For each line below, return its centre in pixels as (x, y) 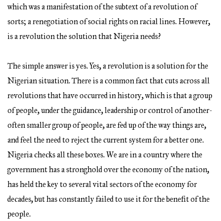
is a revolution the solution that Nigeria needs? (84, 37)
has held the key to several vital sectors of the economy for (102, 184)
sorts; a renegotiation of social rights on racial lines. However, (109, 22)
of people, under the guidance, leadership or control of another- (110, 110)
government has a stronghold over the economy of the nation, (108, 170)
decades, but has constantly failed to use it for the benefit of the (109, 199)
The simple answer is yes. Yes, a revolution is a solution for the (108, 66)
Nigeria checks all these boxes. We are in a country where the (105, 155)
